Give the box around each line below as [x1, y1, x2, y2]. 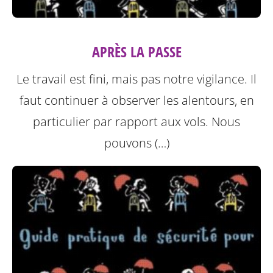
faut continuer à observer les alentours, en [19, 91, 254, 108]
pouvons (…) [104, 134, 169, 151]
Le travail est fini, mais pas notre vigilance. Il [16, 70, 257, 87]
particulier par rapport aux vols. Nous [33, 113, 240, 130]
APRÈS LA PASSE [91, 41, 182, 62]
